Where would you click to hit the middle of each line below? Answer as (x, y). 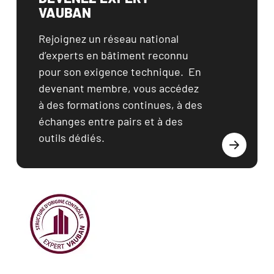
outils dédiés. (72, 137)
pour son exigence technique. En (120, 71)
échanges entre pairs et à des (111, 121)
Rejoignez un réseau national (109, 38)
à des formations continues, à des (120, 104)
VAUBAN (65, 12)
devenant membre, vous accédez (119, 88)
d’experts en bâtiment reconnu (113, 55)
